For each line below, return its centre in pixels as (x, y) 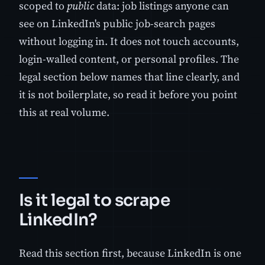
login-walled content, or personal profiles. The (129, 59)
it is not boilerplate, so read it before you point (128, 95)
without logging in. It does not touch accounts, (129, 41)
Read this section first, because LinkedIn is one (130, 253)
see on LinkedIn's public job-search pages (117, 24)
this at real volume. (64, 112)
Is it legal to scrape (95, 201)
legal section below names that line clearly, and (129, 77)
